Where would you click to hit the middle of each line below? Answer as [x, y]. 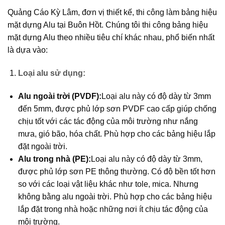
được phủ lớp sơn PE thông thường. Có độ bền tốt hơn [117, 171]
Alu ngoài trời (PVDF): [60, 96]
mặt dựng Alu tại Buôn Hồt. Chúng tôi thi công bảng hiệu [108, 25]
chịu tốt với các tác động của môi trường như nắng [108, 121]
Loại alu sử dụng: [51, 73]
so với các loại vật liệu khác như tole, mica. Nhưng [108, 184]
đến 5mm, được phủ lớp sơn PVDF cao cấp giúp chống [117, 108]
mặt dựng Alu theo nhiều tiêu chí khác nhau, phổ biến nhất [111, 37]
